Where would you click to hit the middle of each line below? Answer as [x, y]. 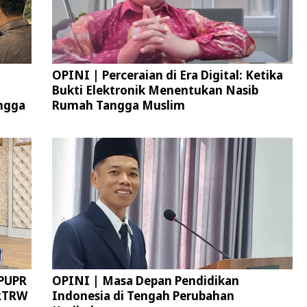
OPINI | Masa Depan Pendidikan [145, 281]
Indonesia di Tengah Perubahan [143, 296]
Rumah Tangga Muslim [118, 106]
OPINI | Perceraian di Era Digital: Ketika [167, 75]
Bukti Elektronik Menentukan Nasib [155, 90]
